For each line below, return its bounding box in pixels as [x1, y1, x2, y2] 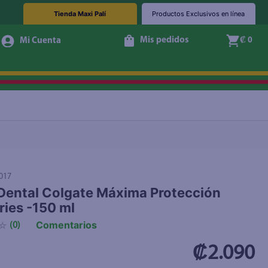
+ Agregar [156, 48, 195, 58]
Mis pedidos [140, 36, 190, 45]
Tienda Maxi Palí [54, 10, 106, 18]
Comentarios [35, 219, 97, 231]
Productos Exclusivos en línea [152, 10, 245, 18]
